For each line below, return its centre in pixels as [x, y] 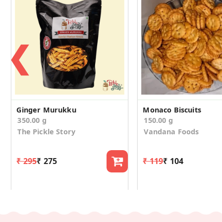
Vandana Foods [171, 131]
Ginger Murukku [46, 110]
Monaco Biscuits [172, 110]
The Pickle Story [46, 131]
